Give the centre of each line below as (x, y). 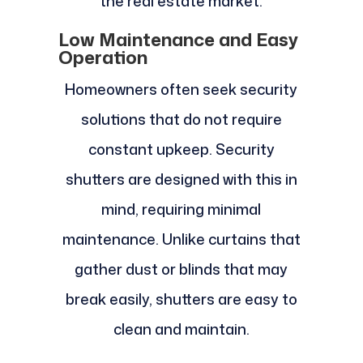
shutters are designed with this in (181, 179)
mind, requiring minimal (181, 209)
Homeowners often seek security (181, 90)
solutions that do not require (181, 120)
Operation (102, 58)
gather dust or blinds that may (181, 269)
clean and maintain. (181, 329)
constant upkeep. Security (181, 149)
